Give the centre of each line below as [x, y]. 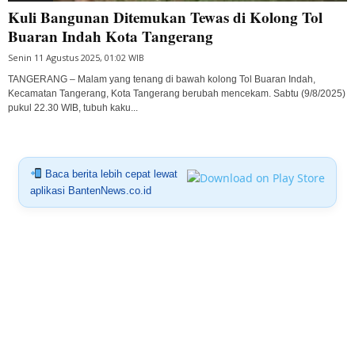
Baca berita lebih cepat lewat [109, 174]
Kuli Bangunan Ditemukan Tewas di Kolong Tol [165, 17]
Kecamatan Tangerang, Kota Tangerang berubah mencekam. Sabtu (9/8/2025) [177, 93]
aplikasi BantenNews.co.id [90, 190]
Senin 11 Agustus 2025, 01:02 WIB [76, 57]
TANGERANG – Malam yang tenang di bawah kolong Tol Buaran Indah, [162, 79]
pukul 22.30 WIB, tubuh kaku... [73, 107]
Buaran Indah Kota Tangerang [111, 36]
